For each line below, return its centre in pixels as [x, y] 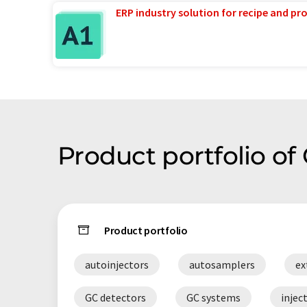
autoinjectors [117, 265]
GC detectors [115, 298]
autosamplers [222, 265]
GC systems [213, 298]
